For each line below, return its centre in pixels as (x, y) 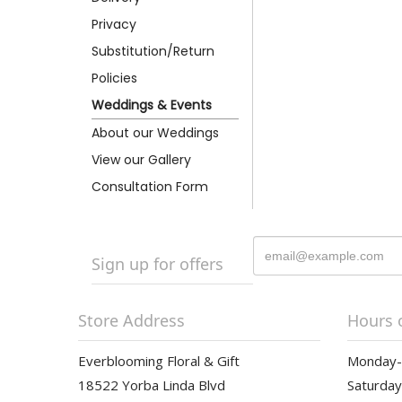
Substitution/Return (153, 51)
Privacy (114, 24)
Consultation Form (150, 186)
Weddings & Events (152, 105)
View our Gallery (141, 159)
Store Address (131, 320)
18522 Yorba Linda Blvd (152, 385)
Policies (114, 78)
